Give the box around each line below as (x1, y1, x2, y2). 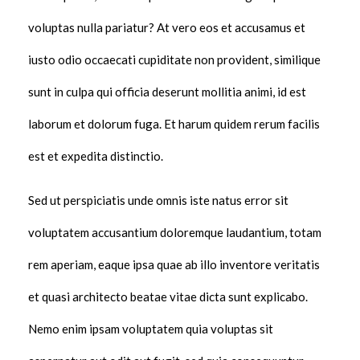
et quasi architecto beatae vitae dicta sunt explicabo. (28, 289, 308, 305)
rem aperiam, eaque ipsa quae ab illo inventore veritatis (28, 257, 320, 272)
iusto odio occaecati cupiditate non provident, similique (28, 52, 321, 67)
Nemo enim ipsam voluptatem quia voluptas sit (28, 321, 273, 337)
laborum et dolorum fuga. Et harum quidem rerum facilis (28, 117, 320, 132)
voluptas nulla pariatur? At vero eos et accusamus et (28, 20, 305, 35)
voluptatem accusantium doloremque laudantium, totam (28, 225, 321, 240)
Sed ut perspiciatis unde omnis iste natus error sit (28, 193, 288, 208)
